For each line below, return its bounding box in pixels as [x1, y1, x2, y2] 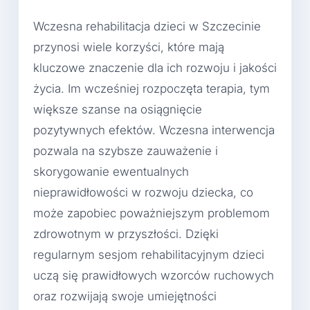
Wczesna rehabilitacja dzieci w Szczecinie [33, 19, 261, 34]
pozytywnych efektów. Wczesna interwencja [33, 123, 275, 138]
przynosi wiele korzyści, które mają [33, 40, 224, 55]
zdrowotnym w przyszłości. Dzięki [33, 227, 219, 241]
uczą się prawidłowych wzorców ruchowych [33, 268, 274, 283]
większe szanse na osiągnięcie [33, 102, 202, 117]
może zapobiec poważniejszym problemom [33, 206, 270, 221]
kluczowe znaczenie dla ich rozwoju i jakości [33, 61, 277, 75]
